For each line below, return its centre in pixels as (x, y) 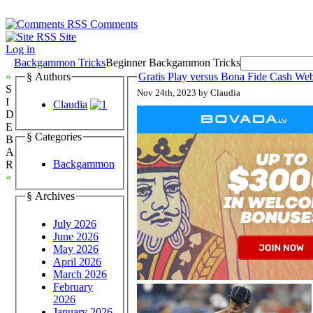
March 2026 (80, 274)
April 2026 (77, 261)
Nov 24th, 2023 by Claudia (225, 92)
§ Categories (54, 136)
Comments (114, 24)
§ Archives (51, 196)
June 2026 (76, 236)
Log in (20, 49)
